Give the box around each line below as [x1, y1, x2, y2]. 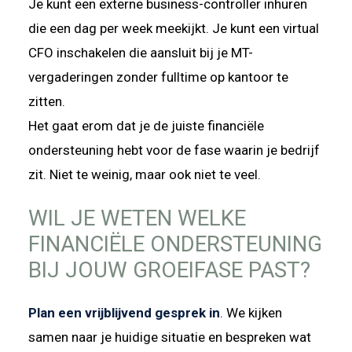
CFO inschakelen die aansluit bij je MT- [28, 45, 253, 61]
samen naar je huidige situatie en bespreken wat [28, 329, 311, 346]
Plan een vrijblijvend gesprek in [28, 305, 220, 321]
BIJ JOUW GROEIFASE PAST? [28, 257, 310, 284]
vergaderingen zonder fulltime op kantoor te [28, 69, 288, 86]
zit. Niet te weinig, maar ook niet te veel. [28, 167, 261, 183]
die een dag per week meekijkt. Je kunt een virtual [28, 20, 319, 37]
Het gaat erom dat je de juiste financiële [28, 118, 264, 134]
